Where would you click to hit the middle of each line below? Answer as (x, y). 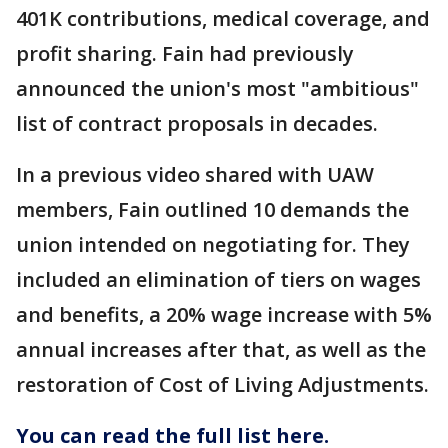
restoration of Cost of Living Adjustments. (222, 384)
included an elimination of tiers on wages (218, 279)
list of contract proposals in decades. (199, 123)
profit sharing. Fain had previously (185, 53)
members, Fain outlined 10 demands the (212, 209)
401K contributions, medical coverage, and (223, 18)
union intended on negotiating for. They (213, 244)
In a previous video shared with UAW (195, 174)
